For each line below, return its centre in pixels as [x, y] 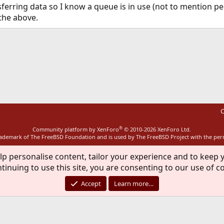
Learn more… [134, 183]
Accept [91, 183]
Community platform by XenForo [76, 129]
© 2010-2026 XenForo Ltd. [158, 129]
